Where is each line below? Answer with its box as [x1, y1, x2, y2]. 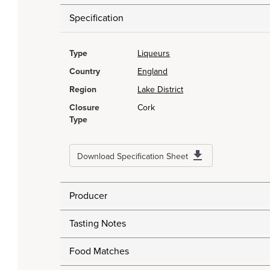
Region [69, 84, 96, 95]
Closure [69, 102, 99, 113]
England [137, 66, 168, 77]
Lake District [137, 84, 184, 95]
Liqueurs [137, 48, 171, 59]
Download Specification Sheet [77, 151, 188, 162]
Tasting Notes [69, 218, 126, 230]
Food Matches [69, 245, 129, 258]
